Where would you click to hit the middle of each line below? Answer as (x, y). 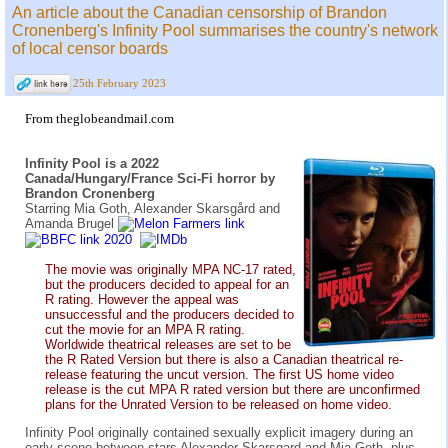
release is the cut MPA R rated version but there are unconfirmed (232, 389)
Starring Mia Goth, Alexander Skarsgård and (152, 209)
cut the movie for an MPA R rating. (145, 329)
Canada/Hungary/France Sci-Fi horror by (150, 179)
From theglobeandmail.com (99, 119)
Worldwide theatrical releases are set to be (168, 344)
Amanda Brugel (71, 224)
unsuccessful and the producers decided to (169, 314)
